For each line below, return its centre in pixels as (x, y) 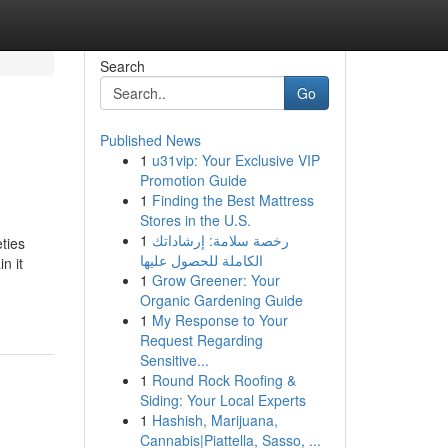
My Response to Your (219, 320)
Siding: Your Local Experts (222, 400)
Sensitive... (174, 360)
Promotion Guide (193, 180)
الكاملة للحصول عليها (201, 260)
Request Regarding (201, 340)
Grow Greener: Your (215, 280)
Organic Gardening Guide (221, 300)
